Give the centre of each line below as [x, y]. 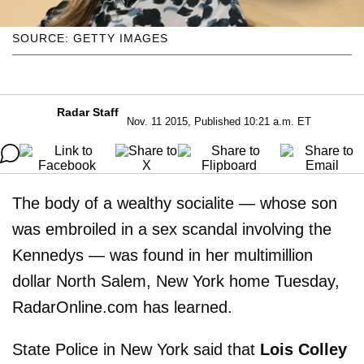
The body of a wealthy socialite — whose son [175, 203]
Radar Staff [87, 112]
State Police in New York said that [136, 349]
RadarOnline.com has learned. [122, 307]
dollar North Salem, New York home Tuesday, [176, 281]
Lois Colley [303, 349]
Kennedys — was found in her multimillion [162, 255]
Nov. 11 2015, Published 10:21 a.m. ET [219, 121]
